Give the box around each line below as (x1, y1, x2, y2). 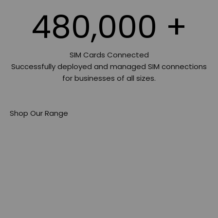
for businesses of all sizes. (62, 73, 156, 83)
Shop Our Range (10, 108, 68, 118)
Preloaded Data (80, 133, 138, 144)
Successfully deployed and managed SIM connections (11, 61, 207, 72)
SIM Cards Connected (69, 49, 149, 60)
